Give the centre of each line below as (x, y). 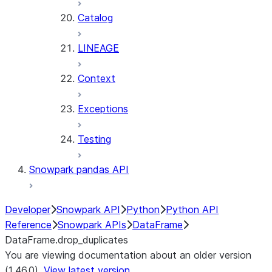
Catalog (95, 18)
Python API (192, 209)
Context (97, 78)
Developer (28, 209)
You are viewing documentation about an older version (128, 255)
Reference (28, 225)
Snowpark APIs (92, 225)
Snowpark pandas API (79, 169)
